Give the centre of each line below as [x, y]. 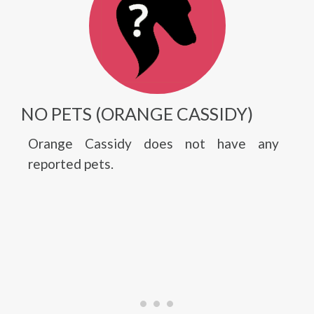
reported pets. [71, 164]
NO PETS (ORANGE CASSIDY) [137, 114]
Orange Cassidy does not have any [153, 143]
